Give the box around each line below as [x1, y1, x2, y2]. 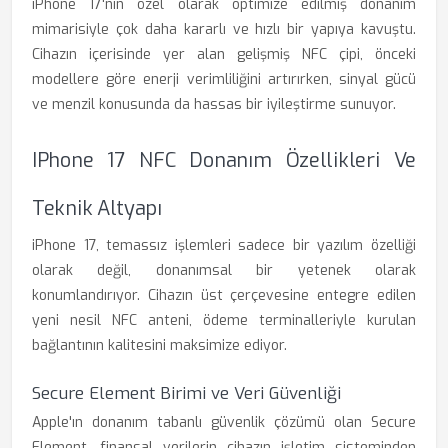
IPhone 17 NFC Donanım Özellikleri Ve [32, 147, 416, 174]
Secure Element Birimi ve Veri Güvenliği [32, 382, 341, 405]
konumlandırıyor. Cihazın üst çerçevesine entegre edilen [32, 286, 416, 305]
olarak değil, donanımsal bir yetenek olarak [32, 261, 416, 280]
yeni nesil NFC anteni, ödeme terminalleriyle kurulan [32, 311, 416, 330]
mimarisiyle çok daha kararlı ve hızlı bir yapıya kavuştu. [32, 20, 416, 39]
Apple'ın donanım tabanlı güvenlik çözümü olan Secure [32, 413, 416, 432]
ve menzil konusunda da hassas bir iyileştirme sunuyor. [32, 95, 396, 114]
